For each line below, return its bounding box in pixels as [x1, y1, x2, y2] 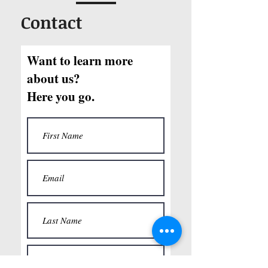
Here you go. [27, 87, 95, 105]
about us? [27, 69, 80, 87]
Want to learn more [27, 51, 133, 69]
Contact [21, 11, 83, 33]
